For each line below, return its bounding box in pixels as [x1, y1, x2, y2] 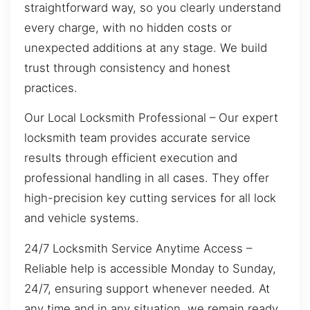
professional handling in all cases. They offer [24, 171, 269, 185]
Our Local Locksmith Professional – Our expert [24, 111, 278, 125]
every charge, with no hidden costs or [24, 20, 232, 35]
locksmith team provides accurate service [24, 131, 250, 145]
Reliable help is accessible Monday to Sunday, [24, 261, 276, 275]
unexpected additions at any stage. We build [24, 40, 267, 55]
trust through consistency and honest [24, 60, 230, 75]
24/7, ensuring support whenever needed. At [24, 281, 270, 295]
